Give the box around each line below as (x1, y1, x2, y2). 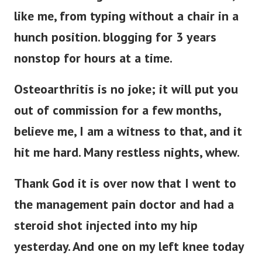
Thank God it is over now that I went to (14, 175, 236, 192)
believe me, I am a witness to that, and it (14, 123, 242, 140)
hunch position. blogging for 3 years (14, 29, 216, 46)
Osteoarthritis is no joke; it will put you (14, 81, 238, 98)
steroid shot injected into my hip (14, 217, 198, 234)
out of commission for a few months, (14, 102, 220, 119)
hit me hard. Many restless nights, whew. (14, 144, 240, 161)
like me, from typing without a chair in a (14, 8, 239, 25)
